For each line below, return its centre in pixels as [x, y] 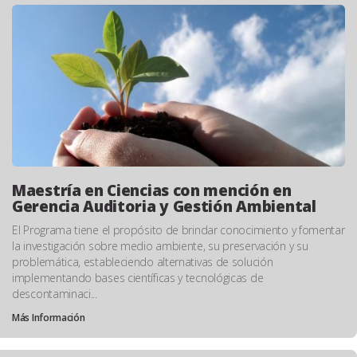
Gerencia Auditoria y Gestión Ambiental [164, 207]
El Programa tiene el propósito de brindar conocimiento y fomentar [178, 230]
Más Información [49, 318]
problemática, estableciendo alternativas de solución [143, 262]
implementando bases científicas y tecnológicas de [138, 278]
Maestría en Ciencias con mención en [152, 191]
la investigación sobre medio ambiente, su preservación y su [160, 246]
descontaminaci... [55, 294]
